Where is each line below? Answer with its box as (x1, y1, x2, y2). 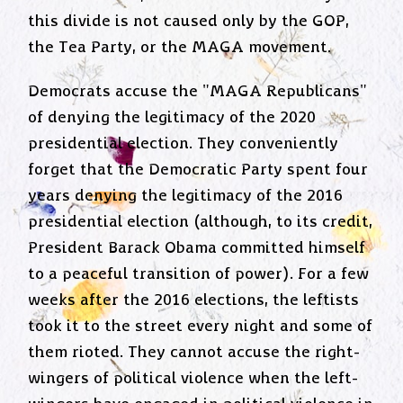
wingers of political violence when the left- (28, 369, 359, 388)
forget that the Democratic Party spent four (28, 160, 369, 179)
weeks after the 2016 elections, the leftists (28, 291, 360, 309)
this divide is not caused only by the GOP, (28, 13, 350, 31)
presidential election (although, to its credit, (28, 212, 373, 231)
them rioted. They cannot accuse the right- (28, 343, 361, 362)
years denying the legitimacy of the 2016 (28, 186, 344, 205)
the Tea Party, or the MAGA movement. (28, 39, 332, 58)
